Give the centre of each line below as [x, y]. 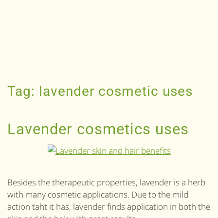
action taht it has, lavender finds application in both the [109, 206]
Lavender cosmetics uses [98, 129]
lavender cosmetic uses [116, 91]
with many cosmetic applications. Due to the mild [98, 194]
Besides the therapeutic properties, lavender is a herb [106, 182]
